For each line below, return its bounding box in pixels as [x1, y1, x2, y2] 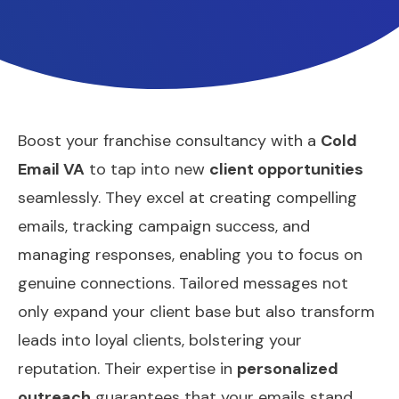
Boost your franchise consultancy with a [18, 130, 321, 152]
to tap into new [85, 159, 209, 181]
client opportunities [209, 159, 363, 181]
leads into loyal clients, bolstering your [18, 330, 302, 352]
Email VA [18, 159, 85, 181]
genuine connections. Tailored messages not [18, 273, 348, 295]
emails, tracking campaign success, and [18, 216, 310, 238]
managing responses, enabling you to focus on [18, 244, 362, 266]
